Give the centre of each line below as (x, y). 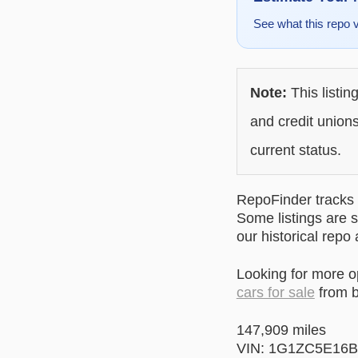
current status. (295, 150)
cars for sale (275, 292)
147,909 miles (281, 330)
